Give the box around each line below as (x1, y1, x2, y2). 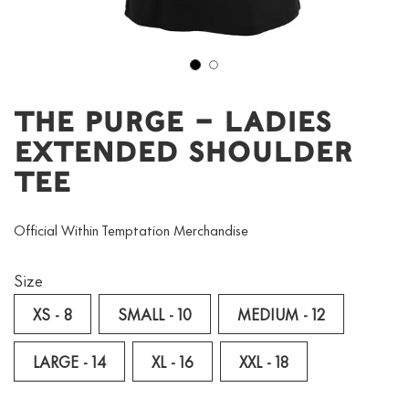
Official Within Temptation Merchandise (14, 218, 248, 240)
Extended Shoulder (14, 134, 352, 171)
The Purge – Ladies (14, 104, 331, 141)
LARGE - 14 (33, 349, 106, 372)
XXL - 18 (239, 349, 288, 372)
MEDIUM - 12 (237, 301, 325, 325)
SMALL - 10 (118, 301, 192, 325)
